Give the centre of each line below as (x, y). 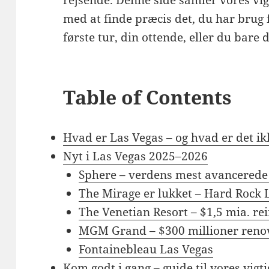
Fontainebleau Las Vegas (146, 249)
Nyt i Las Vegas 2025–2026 (136, 156)
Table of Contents (148, 97)
